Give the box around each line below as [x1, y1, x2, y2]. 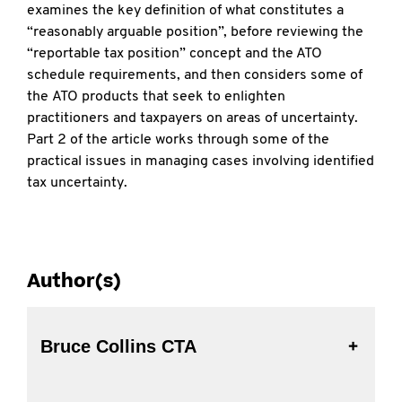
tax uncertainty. [27, 176, 127, 190]
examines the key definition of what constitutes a [27, 4, 344, 18]
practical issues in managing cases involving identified [27, 154, 374, 169]
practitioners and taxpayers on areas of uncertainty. [27, 111, 358, 126]
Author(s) [27, 268, 121, 294]
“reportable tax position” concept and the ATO [27, 47, 322, 61]
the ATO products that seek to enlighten [27, 90, 285, 104]
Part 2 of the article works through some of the [27, 133, 329, 147]
